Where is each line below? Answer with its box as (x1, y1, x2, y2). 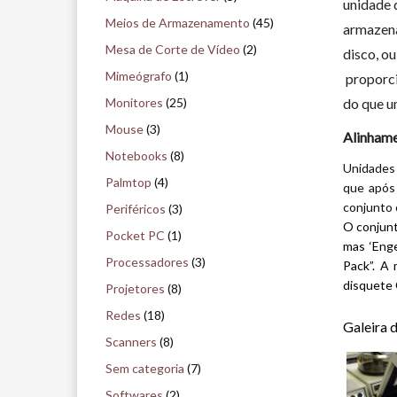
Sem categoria (105, 361, 184, 377)
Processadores (105, 254, 189, 270)
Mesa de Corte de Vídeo (105, 42, 240, 58)
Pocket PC (105, 228, 165, 244)
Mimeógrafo (105, 68, 172, 84)
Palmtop (105, 175, 152, 191)
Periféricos (105, 201, 166, 217)
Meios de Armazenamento (105, 15, 250, 31)
